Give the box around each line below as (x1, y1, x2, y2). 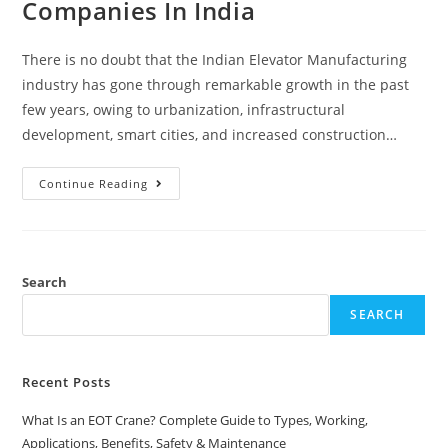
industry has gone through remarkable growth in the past (22, 74, 410, 94)
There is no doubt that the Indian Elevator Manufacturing (22, 49, 408, 69)
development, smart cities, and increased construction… (22, 124, 398, 144)
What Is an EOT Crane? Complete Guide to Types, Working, (22, 410, 369, 429)
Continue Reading (39, 175, 149, 191)
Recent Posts (22, 372, 112, 391)
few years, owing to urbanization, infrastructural (22, 99, 346, 119)
